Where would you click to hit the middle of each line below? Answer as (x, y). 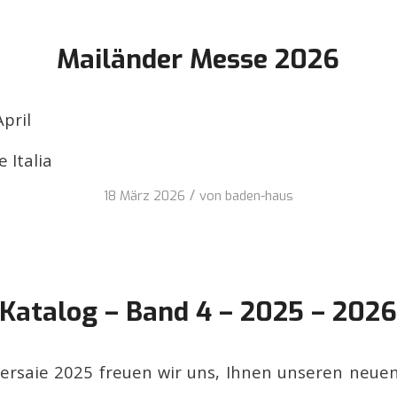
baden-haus (259, 196)
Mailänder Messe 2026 (198, 60)
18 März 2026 (144, 196)
